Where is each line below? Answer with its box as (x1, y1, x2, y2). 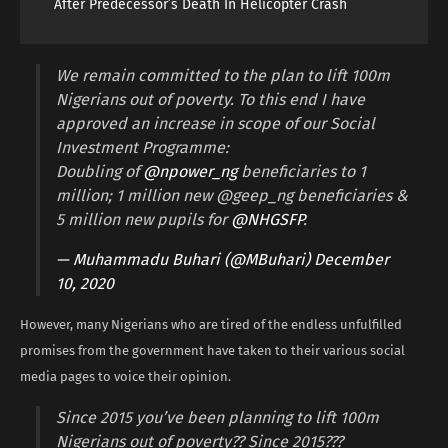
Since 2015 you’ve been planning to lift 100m (56, 407, 379, 427)
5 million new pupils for (56, 209, 231, 229)
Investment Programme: (56, 137, 229, 157)
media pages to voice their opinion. (20, 368, 231, 384)
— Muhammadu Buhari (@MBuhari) (56, 249, 314, 269)
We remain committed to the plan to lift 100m (56, 65, 390, 85)
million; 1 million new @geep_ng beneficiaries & (56, 185, 408, 205)
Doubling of (56, 161, 143, 181)
